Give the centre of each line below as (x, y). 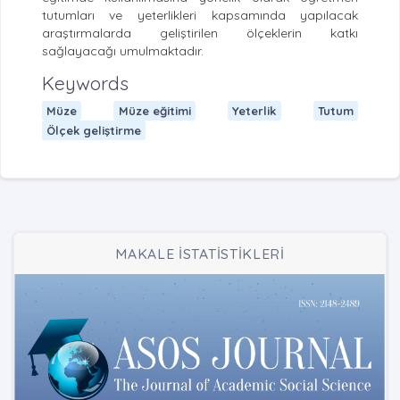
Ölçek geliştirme (93, 130)
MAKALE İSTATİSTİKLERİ (200, 254)
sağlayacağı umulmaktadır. (122, 51)
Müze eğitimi (154, 110)
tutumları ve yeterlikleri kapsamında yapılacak (200, 16)
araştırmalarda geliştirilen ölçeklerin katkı (200, 33)
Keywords (85, 83)
